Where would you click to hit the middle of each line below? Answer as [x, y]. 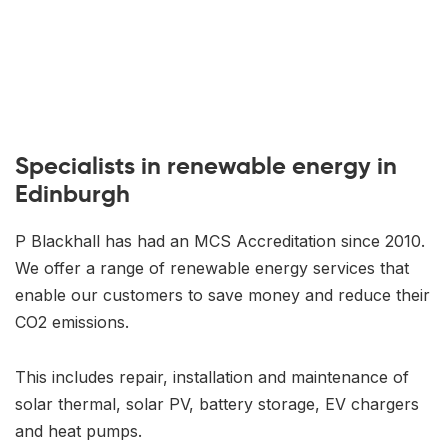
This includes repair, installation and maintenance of [212, 376]
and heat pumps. [78, 430]
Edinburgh [72, 193]
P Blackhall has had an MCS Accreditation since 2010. [220, 240]
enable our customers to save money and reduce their [222, 294]
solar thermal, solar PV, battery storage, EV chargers [217, 403]
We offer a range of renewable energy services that [212, 267]
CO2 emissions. [72, 321]
